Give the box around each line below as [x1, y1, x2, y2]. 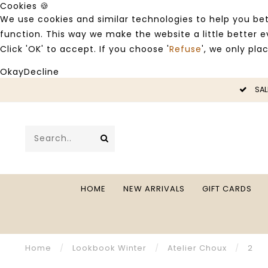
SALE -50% [223, 84, 263, 95]
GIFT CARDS [202, 183, 252, 194]
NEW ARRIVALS [123, 183, 185, 194]
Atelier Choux [167, 242, 227, 254]
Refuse [169, 43, 202, 55]
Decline [24, 66, 59, 78]
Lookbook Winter [72, 242, 147, 254]
